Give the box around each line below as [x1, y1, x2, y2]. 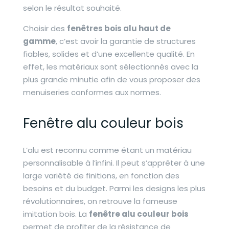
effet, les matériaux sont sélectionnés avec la [22, 61, 198, 72]
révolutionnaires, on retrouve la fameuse [22, 196, 177, 207]
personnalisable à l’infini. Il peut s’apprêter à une [22, 157, 205, 168]
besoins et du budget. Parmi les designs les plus [22, 183, 205, 194]
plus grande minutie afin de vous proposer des [22, 74, 200, 85]
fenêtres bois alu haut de [66, 22, 171, 34]
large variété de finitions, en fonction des [22, 170, 179, 181]
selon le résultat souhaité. [22, 2, 124, 13]
